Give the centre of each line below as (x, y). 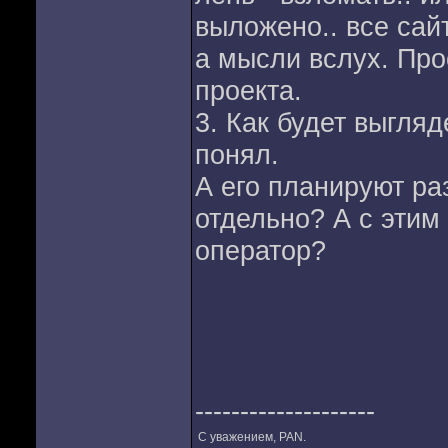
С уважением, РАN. (251, 437)
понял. (236, 154)
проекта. (248, 90)
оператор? (260, 250)
